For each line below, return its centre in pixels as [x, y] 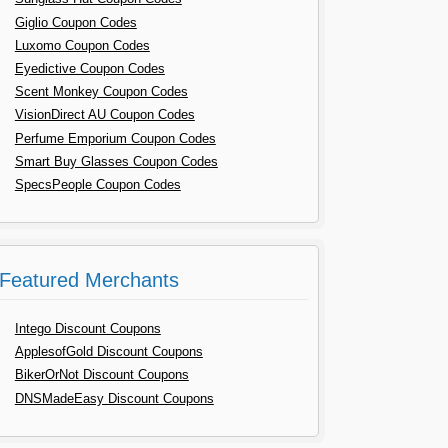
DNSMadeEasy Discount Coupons [114, 398]
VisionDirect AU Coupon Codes [104, 115]
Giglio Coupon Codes [75, 22]
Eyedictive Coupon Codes [89, 68]
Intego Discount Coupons [87, 329]
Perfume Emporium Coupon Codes [115, 138]
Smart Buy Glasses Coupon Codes [116, 161]
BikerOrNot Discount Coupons [101, 375]
